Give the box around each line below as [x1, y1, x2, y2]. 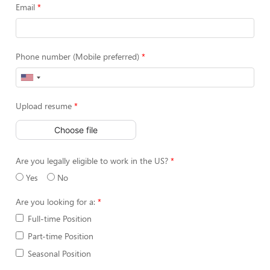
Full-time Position [28, 213, 92, 224]
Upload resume [16, 100, 72, 111]
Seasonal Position [28, 248, 91, 259]
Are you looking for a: [16, 196, 95, 207]
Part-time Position [28, 230, 93, 242]
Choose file [54, 124, 98, 135]
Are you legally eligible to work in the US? [16, 155, 168, 166]
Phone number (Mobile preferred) [16, 51, 139, 62]
